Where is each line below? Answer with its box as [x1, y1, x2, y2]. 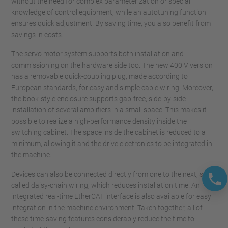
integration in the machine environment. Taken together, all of [11, 204, 203, 212]
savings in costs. [11, 31, 65, 39]
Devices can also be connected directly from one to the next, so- [11, 170, 209, 178]
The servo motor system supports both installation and [11, 50, 184, 58]
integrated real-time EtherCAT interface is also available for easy [11, 192, 211, 201]
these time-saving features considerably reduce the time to [11, 215, 194, 223]
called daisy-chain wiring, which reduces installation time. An [11, 181, 200, 189]
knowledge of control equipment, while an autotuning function [11, 8, 206, 16]
